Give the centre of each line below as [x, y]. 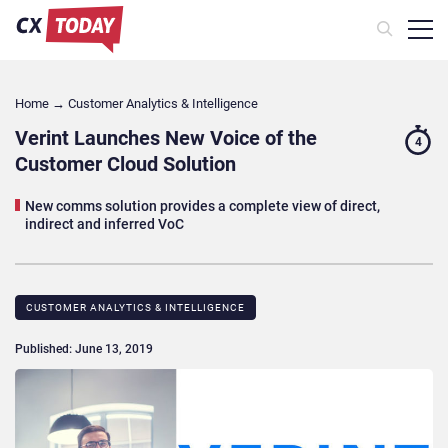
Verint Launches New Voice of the [166, 137]
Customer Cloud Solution [125, 163]
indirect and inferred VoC [106, 223]
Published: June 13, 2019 [84, 348]
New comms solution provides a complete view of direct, [202, 205]
